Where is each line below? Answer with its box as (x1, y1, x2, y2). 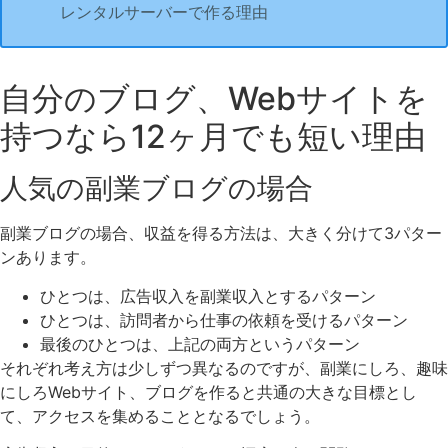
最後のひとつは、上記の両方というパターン (40, 333, 360, 354)
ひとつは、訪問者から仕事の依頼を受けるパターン (40, 309, 408, 330)
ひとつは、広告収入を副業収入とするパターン (40, 285, 376, 306)
